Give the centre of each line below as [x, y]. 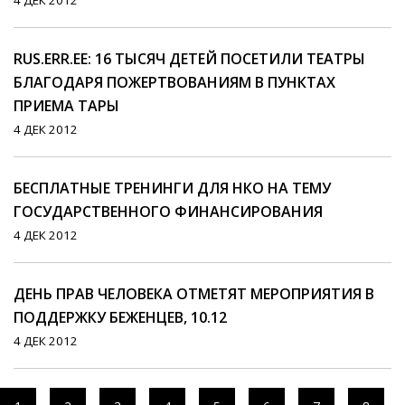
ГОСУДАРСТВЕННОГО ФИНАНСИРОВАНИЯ [168, 212]
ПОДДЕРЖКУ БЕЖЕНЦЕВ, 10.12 [120, 318]
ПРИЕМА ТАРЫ [66, 106]
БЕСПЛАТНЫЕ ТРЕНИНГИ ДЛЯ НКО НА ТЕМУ [172, 188]
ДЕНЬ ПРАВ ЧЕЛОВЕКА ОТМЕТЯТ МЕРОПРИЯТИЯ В [194, 294]
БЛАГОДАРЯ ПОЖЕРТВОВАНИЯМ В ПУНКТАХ [174, 83]
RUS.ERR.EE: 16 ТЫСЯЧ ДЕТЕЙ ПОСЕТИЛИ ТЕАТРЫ [189, 59]
